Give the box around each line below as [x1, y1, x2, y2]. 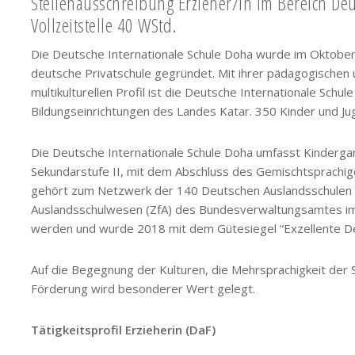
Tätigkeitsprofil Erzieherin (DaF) [31, 321, 216, 338]
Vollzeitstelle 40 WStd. [31, 11, 177, 38]
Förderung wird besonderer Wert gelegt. [31, 280, 255, 296]
